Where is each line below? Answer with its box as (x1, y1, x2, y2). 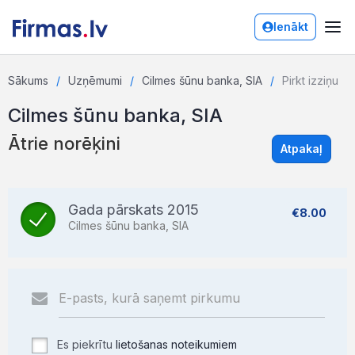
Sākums (8, 74, 48, 87)
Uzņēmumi (68, 74, 122, 87)
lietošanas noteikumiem (116, 338, 237, 351)
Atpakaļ (281, 142, 323, 155)
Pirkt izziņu (282, 74, 338, 87)
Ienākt (273, 20, 308, 33)
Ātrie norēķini (8, 133, 120, 154)
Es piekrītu (54, 338, 116, 351)
